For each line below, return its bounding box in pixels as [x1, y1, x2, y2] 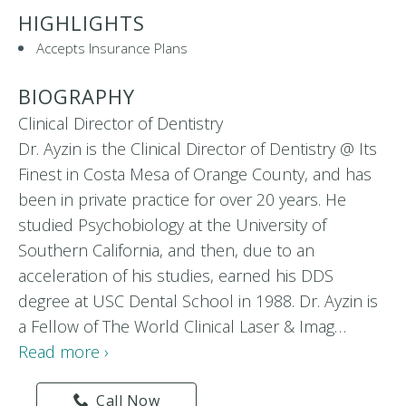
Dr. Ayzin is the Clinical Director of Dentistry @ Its [18, 138, 377, 159]
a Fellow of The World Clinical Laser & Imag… [18, 315, 354, 337]
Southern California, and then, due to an [18, 239, 314, 261]
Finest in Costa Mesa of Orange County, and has [18, 163, 372, 185]
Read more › [18, 341, 109, 362]
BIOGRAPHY [18, 82, 135, 110]
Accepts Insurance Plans [36, 39, 188, 57]
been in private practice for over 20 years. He [18, 188, 346, 210]
